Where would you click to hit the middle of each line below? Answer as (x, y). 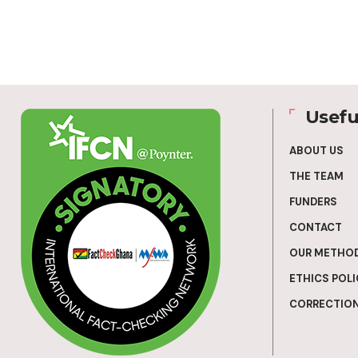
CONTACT (315, 227)
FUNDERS (313, 201)
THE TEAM (316, 176)
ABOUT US (316, 150)
